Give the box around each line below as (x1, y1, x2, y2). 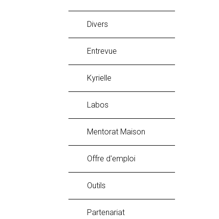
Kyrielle (92, 73, 111, 83)
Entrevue (91, 46, 117, 56)
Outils (92, 180, 106, 190)
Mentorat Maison (93, 127, 145, 136)
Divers (92, 19, 108, 29)
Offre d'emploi (92, 153, 135, 163)
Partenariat (92, 207, 125, 217)
